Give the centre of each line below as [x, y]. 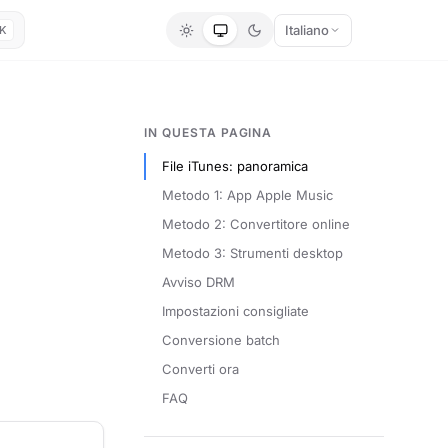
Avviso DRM [198, 282]
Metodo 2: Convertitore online [256, 224]
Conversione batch [221, 340]
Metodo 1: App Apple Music [247, 195]
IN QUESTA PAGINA [208, 132]
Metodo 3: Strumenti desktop [252, 253]
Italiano [307, 29]
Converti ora [200, 369]
